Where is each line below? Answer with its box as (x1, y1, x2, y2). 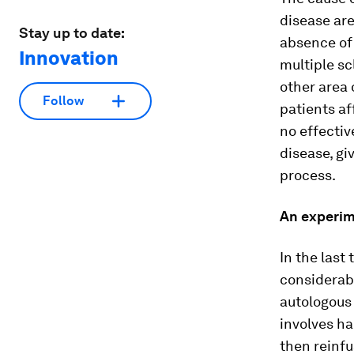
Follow (43, 93, 84, 109)
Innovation (19, 46, 119, 70)
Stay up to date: (19, 24, 125, 41)
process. (280, 167, 336, 183)
